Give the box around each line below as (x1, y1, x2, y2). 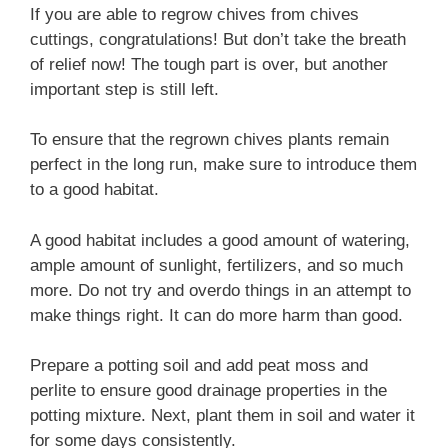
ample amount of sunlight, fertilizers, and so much (30, 255, 403, 275)
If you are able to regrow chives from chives (30, 4, 359, 24)
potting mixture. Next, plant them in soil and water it (30, 406, 415, 425)
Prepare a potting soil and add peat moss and (30, 356, 368, 375)
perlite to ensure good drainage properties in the (30, 381, 387, 400)
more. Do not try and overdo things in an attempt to (30, 280, 411, 300)
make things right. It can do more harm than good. (30, 305, 403, 325)
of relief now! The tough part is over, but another (30, 54, 388, 74)
